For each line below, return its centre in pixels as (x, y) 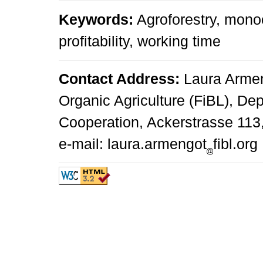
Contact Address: (119, 78)
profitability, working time (140, 41)
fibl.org (235, 144)
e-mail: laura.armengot (133, 144)
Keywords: (96, 19)
